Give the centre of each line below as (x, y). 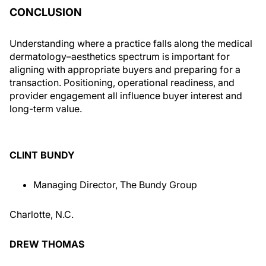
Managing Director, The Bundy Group (115, 185)
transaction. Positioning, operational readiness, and (122, 83)
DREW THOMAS (47, 244)
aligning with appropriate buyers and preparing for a (125, 69)
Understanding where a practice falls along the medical (131, 43)
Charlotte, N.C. (42, 214)
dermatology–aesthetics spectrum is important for (120, 56)
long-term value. (47, 109)
